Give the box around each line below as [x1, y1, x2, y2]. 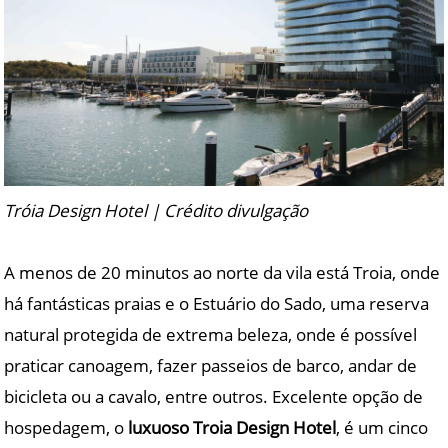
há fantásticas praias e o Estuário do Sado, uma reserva [4, 291, 430, 315]
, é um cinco [336, 415, 429, 439]
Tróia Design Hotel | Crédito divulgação [4, 198, 309, 222]
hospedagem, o [4, 415, 129, 439]
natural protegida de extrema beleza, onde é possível [4, 322, 418, 346]
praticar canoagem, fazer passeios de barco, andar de [4, 353, 418, 377]
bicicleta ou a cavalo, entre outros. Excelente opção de [4, 384, 424, 408]
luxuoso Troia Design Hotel [128, 415, 337, 439]
